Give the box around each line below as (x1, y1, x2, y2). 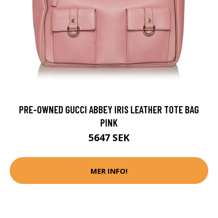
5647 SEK (89, 131, 129, 145)
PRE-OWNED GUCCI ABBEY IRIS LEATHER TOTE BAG (19, 103, 199, 116)
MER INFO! (91, 165, 127, 176)
